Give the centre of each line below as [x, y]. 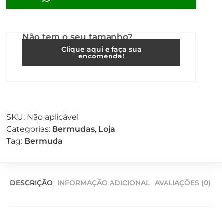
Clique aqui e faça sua [101, 49]
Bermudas [73, 129]
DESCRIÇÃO [31, 183]
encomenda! [101, 56]
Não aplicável [53, 117]
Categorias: [29, 129]
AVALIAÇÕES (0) [183, 183]
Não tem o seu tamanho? [78, 37]
